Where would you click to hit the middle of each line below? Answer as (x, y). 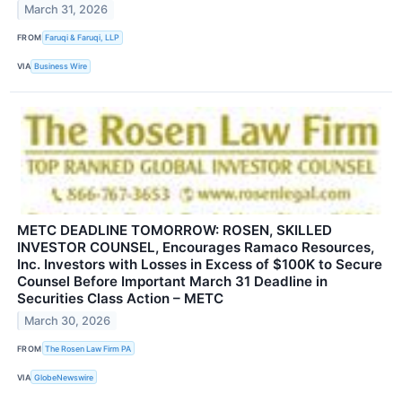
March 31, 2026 (66, 10)
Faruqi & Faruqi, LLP (83, 38)
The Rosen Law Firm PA (88, 348)
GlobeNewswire (64, 377)
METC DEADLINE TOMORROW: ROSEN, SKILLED (175, 231)
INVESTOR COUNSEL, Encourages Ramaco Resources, (196, 248)
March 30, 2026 (68, 320)
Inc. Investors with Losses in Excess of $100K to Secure (200, 265)
